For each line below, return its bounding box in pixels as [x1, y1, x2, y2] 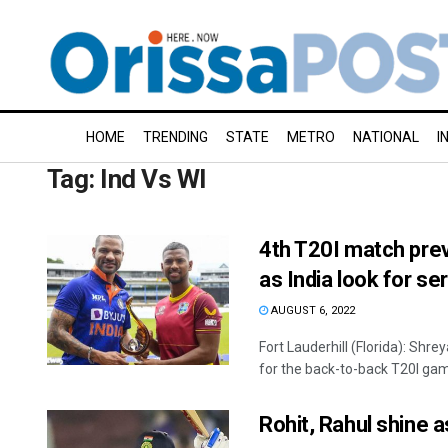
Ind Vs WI [100, 164, 207, 194]
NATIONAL [353, 129, 419, 145]
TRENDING [143, 129, 208, 145]
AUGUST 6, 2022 [268, 304, 355, 317]
